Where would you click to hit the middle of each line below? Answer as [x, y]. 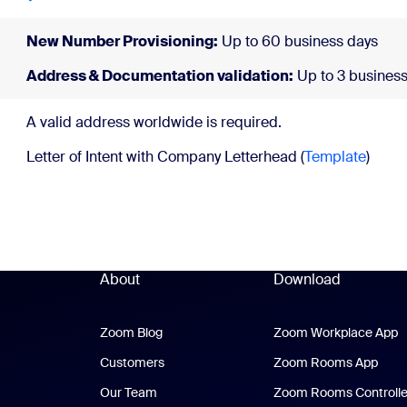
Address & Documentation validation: [160, 76]
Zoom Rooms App [325, 362]
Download [307, 279]
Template [335, 157]
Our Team [129, 392]
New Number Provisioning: [122, 41]
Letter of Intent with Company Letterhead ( [165, 157]
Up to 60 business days [298, 41]
